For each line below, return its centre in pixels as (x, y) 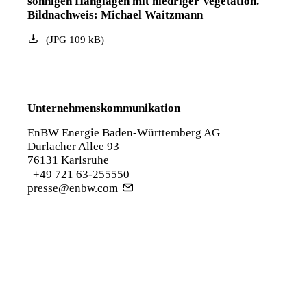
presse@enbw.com (73, 188)
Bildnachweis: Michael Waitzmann (115, 14)
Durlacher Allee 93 (73, 146)
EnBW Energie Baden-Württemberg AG (124, 133)
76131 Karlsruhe (68, 160)
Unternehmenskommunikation (104, 108)
